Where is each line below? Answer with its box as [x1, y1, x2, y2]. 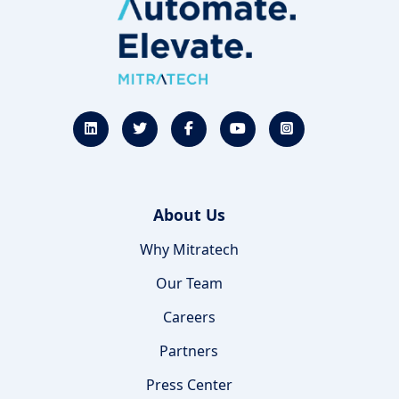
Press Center [145, 375, 232, 395]
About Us [152, 204, 225, 226]
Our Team [155, 273, 223, 294]
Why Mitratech [139, 240, 239, 260]
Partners [159, 341, 218, 362]
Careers [162, 307, 216, 328]
